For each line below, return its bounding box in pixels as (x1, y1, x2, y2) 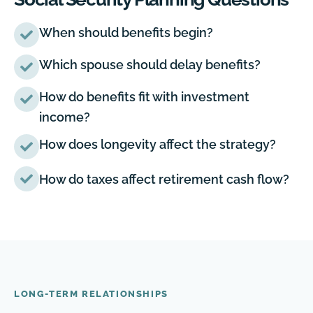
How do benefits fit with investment (39, 89, 249, 105)
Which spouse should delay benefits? (39, 57, 261, 73)
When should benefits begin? (39, 25, 213, 41)
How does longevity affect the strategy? (39, 137, 276, 152)
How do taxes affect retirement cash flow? (39, 171, 289, 187)
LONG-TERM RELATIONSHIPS (14, 289, 168, 300)
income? (39, 110, 90, 125)
